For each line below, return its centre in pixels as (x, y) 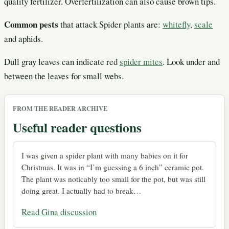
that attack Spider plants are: (111, 24)
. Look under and (191, 61)
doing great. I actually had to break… (81, 191)
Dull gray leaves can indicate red (62, 61)
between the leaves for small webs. (64, 76)
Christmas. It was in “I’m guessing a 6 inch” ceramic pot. (113, 167)
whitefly (176, 24)
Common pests (32, 24)
